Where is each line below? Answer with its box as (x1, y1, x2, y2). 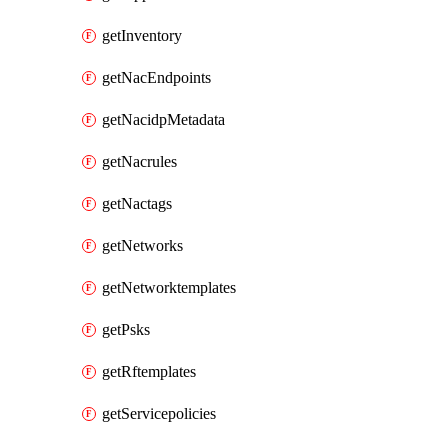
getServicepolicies (102, 405, 216, 422)
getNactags (102, 195, 172, 212)
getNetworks (102, 237, 183, 254)
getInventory (102, 27, 182, 44)
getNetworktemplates (102, 279, 236, 296)
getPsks (102, 321, 150, 338)
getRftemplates (102, 363, 196, 380)
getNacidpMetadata (102, 111, 225, 128)
